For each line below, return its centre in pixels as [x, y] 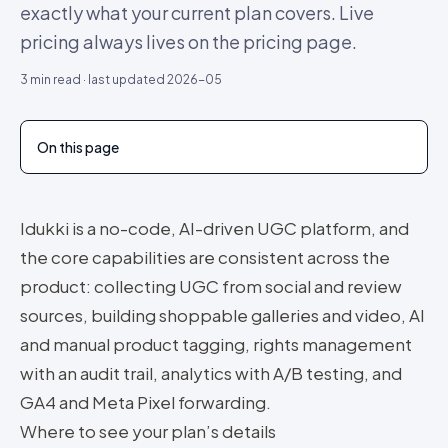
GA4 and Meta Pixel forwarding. [145, 402]
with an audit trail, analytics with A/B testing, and [211, 373]
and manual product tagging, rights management [216, 344]
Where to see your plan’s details [148, 431]
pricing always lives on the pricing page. [188, 41]
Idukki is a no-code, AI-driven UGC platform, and [214, 228]
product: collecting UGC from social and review [211, 286]
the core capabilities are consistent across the [205, 257]
